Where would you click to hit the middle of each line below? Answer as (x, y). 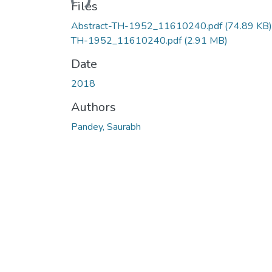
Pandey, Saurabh (106, 127)
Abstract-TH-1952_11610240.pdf (148, 26)
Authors (93, 107)
